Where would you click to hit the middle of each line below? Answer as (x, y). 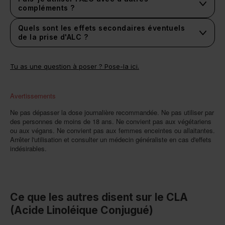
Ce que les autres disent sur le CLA (99, 197)
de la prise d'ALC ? (53, 37)
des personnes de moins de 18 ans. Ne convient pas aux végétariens (111, 122)
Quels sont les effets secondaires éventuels (102, 28)
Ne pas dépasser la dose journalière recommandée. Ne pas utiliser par (112, 113)
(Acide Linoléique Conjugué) (82, 210)
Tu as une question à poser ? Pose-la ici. (75, 67)
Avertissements (33, 96)
